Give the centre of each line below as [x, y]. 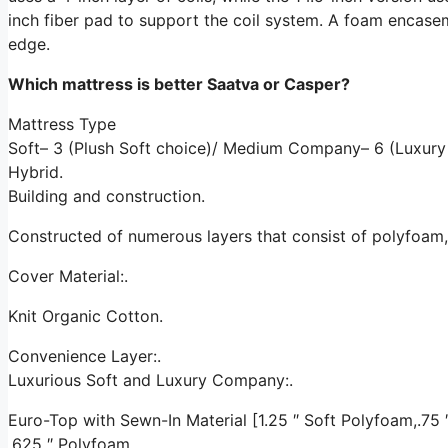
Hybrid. [35, 171]
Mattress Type [62, 123]
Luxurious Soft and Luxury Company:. [150, 379]
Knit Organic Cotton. [85, 315]
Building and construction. [106, 195]
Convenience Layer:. [84, 355]
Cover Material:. [68, 275]
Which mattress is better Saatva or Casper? [179, 83]
